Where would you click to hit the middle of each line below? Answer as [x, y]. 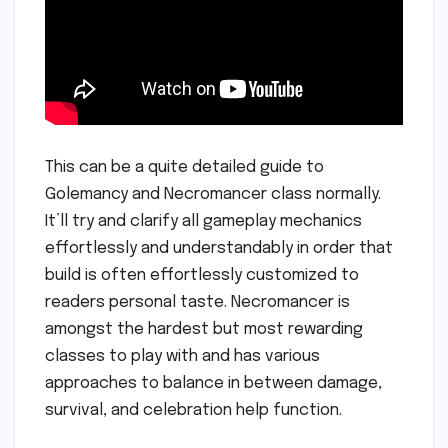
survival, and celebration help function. [193, 411]
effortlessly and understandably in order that [219, 249]
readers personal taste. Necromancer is [197, 303]
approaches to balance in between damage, [213, 384]
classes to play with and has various [182, 357]
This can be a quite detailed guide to [184, 168]
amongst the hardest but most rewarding [204, 330]
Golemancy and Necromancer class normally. [213, 195]
